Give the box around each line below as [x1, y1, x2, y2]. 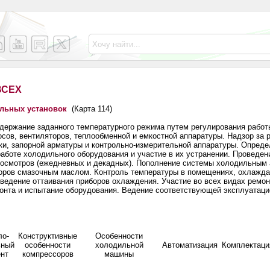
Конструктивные [18, 231, 77, 240]
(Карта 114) [67, 104, 112, 113]
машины [104, 250, 134, 259]
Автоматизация [162, 240, 218, 250]
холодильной [95, 240, 143, 250]
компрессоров [22, 250, 74, 259]
